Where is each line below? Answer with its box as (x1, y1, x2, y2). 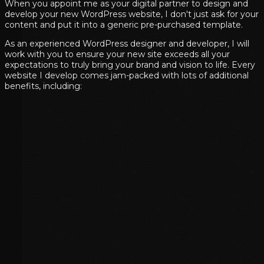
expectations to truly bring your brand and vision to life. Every (5, 60, 255, 71)
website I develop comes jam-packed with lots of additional (5, 70, 249, 81)
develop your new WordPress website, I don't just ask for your (5, 9, 259, 20)
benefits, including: (5, 81, 82, 92)
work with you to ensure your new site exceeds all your (5, 49, 230, 60)
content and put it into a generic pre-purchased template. (5, 19, 243, 31)
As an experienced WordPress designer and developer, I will (5, 38, 249, 49)
